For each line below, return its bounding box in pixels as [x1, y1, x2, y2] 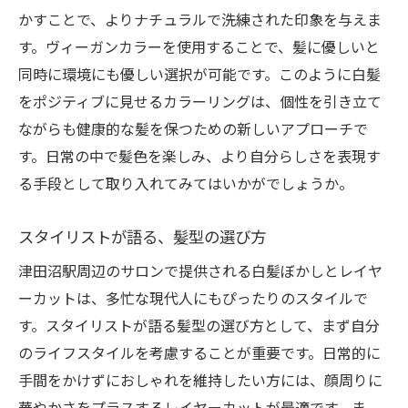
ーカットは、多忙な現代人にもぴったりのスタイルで [18, 287, 368, 309]
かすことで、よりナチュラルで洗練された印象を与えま [18, 8, 382, 30]
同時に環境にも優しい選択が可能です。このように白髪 [18, 63, 381, 85]
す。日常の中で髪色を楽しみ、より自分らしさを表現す [18, 145, 381, 167]
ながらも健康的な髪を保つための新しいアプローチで [18, 117, 368, 139]
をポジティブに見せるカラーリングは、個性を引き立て [18, 90, 382, 112]
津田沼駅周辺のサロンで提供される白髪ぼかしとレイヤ [18, 260, 382, 281]
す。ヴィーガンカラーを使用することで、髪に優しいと [18, 36, 380, 57]
